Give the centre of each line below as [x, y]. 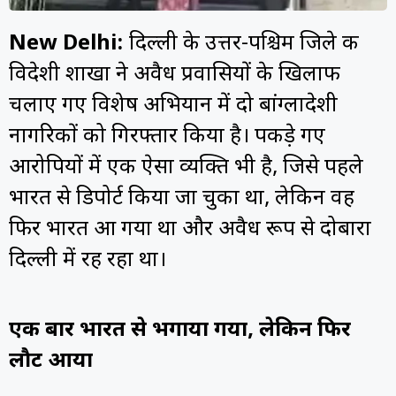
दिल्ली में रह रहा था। [88, 261]
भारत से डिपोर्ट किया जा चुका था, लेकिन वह [182, 199]
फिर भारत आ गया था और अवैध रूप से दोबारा [190, 230]
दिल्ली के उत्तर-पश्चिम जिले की [241, 45]
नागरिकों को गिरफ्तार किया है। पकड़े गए [167, 137]
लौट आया [51, 361]
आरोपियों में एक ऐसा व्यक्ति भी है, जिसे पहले [186, 168]
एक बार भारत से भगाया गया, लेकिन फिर [180, 330]
